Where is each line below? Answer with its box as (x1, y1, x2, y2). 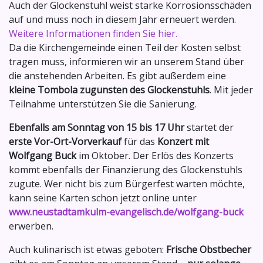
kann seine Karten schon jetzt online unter (9, 191, 197, 205)
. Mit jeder (210, 83, 253, 97)
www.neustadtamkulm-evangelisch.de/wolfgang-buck (9, 205, 244, 219)
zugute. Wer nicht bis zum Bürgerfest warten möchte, (9, 177, 245, 191)
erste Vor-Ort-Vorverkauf (9, 135, 122, 149)
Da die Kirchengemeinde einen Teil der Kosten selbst (9, 41, 241, 55)
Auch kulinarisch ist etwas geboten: (9, 243, 166, 257)
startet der (184, 121, 234, 134)
